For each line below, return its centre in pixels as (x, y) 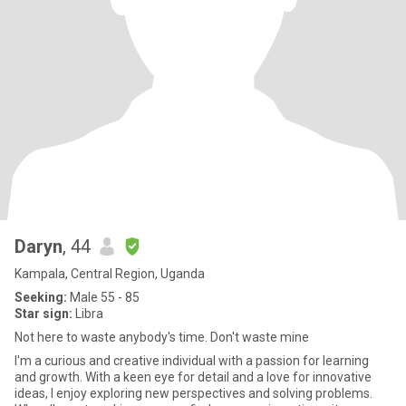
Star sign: (43, 314)
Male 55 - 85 (103, 297)
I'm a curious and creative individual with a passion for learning (192, 361)
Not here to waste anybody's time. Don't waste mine (162, 337)
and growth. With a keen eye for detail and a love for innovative (193, 377)
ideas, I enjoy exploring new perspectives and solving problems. (193, 393)
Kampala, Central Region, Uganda (110, 274)
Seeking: (41, 297)
